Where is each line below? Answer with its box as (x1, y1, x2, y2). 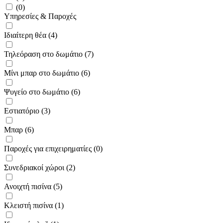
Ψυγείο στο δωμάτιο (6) (4, 87, 80, 96)
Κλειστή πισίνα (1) (4, 201, 64, 210)
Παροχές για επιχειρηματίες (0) (4, 144, 103, 153)
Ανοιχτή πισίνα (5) (4, 182, 62, 191)
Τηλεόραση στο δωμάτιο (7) (4, 49, 94, 58)
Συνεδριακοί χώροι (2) (4, 163, 75, 172)
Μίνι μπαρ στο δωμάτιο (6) (4, 68, 90, 77)
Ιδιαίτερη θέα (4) (4, 30, 57, 39)
